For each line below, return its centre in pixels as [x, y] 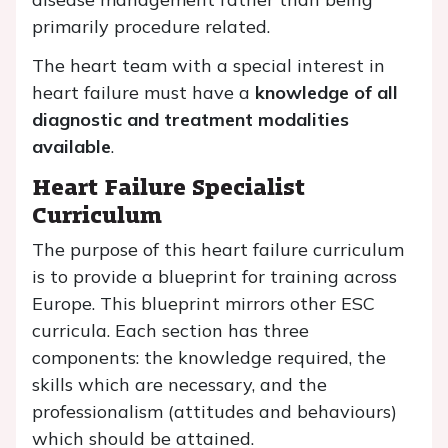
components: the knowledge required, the [209, 357]
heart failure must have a [143, 92]
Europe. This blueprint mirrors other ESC [203, 303]
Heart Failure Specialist [168, 185]
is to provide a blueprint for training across [214, 276]
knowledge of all [326, 92]
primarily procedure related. [151, 26]
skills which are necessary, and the [179, 384]
